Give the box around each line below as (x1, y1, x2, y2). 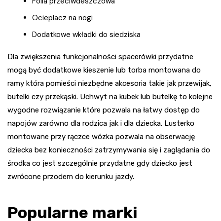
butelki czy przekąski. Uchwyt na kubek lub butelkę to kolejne (7, 92, 213, 101)
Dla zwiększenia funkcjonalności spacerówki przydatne (7, 52, 193, 61)
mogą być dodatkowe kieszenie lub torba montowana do (7, 65, 201, 74)
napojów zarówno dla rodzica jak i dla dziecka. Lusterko (7, 118, 194, 128)
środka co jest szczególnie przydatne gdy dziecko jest (7, 158, 192, 168)
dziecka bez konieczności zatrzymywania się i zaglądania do (7, 145, 210, 154)
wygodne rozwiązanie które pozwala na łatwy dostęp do (7, 105, 200, 114)
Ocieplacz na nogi (32, 12, 93, 23)
